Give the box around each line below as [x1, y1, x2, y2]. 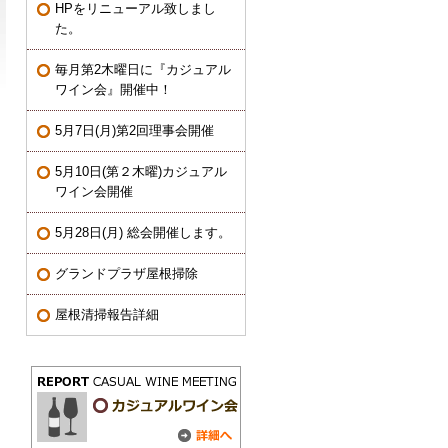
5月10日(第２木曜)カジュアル [55, 164, 227, 179]
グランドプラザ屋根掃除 [55, 266, 198, 281]
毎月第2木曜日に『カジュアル [55, 62, 231, 77]
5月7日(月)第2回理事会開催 [55, 123, 214, 138]
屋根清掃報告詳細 [55, 307, 159, 322]
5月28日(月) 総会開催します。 [55, 225, 231, 240]
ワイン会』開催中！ [55, 82, 172, 97]
